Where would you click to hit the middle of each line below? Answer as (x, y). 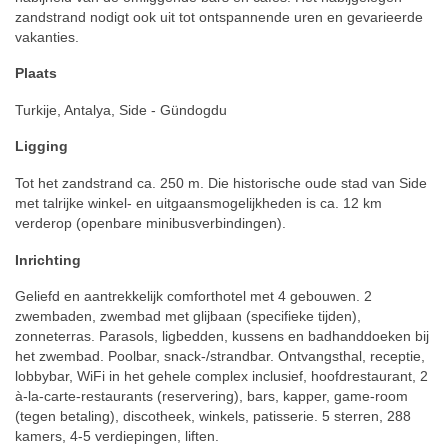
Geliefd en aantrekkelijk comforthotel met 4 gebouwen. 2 (193, 296)
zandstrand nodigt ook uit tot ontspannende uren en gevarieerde (219, 16)
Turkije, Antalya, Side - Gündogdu (121, 109)
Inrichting (48, 259)
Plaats (36, 73)
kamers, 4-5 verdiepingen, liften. (117, 436)
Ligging (41, 146)
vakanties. (47, 36)
